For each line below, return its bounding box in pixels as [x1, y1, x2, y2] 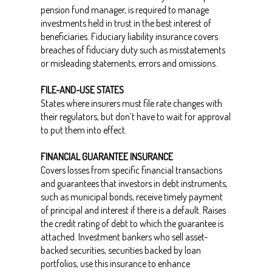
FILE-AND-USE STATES [40, 84, 124, 96]
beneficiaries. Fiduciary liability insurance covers [40, 30, 218, 42]
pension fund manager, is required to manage [40, 4, 209, 16]
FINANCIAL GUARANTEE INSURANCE [40, 151, 173, 163]
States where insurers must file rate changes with [40, 97, 222, 109]
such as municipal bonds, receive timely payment [40, 191, 223, 203]
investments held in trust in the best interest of [40, 17, 211, 29]
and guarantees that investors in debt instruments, [40, 177, 228, 189]
